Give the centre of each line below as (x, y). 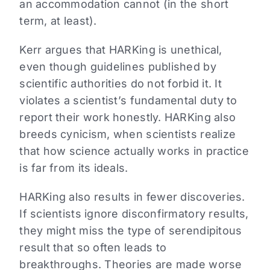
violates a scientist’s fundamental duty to (128, 101)
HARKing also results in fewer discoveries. (132, 197)
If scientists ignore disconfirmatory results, (134, 214)
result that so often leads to (93, 248)
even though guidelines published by (118, 67)
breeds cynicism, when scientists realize (128, 134)
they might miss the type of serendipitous (131, 231)
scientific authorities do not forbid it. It (121, 84)
